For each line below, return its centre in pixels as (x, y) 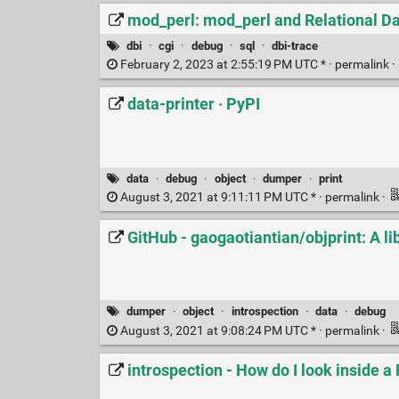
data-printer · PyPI (193, 105)
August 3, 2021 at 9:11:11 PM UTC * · (221, 198)
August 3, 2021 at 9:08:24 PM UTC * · (221, 330)
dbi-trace (294, 45)
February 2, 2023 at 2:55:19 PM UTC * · (226, 64)
